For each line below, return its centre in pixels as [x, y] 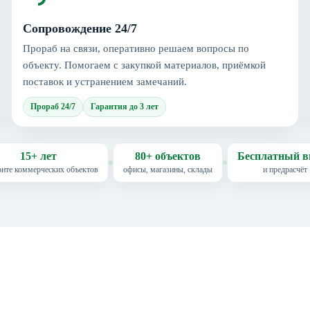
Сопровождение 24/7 [80, 28]
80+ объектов [168, 156]
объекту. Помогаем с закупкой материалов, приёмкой [144, 65]
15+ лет [38, 156]
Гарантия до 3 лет [125, 106]
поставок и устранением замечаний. [105, 81]
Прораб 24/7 [53, 106]
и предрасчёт [285, 169]
